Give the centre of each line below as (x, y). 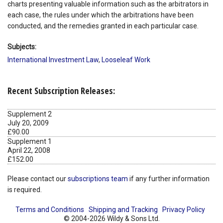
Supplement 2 (30, 114)
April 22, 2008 (29, 151)
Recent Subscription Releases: (61, 91)
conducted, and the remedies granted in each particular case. (103, 26)
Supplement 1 (30, 142)
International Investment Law (53, 59)
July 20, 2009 (28, 123)
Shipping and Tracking (123, 210)
